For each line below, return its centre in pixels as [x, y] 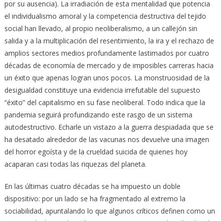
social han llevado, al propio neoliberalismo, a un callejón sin [101, 28]
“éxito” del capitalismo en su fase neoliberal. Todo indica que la [105, 102]
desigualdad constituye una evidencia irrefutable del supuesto [102, 90]
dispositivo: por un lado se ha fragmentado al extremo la [95, 198]
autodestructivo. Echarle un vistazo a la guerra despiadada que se [109, 127]
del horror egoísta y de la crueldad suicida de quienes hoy [96, 151]
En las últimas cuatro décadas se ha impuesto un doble [92, 186]
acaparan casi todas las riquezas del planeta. [75, 164]
